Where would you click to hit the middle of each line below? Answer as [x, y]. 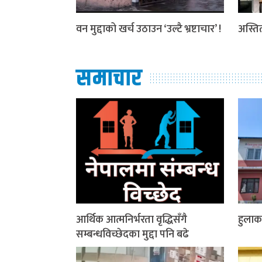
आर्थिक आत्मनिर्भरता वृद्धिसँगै [132, 220]
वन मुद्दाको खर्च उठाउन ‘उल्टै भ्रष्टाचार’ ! [149, 30]
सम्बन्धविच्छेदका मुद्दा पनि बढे [132, 235]
